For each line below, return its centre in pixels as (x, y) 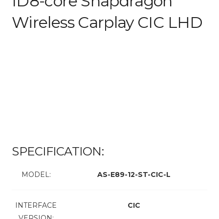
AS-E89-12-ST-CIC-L (134, 175)
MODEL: (36, 175)
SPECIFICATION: (58, 152)
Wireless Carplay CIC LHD (107, 22)
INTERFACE (36, 206)
